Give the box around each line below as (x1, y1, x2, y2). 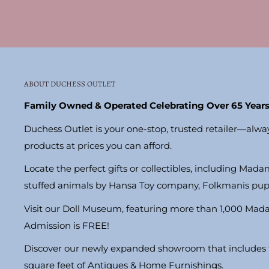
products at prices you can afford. (24, 139, 172, 151)
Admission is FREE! (24, 219, 109, 231)
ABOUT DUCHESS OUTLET (24, 78, 115, 89)
